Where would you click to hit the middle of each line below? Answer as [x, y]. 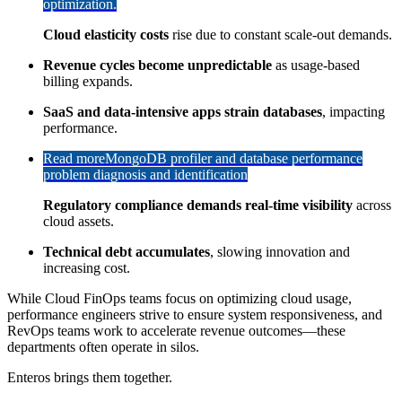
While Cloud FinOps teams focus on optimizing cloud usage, [179, 298]
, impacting [354, 111]
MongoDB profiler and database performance [234, 158]
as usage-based [316, 65]
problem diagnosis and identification [145, 174]
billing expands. [88, 81]
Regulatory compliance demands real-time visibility [198, 205]
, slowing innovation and [280, 251]
